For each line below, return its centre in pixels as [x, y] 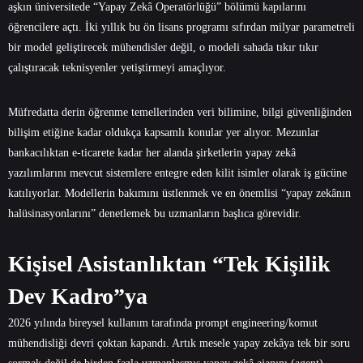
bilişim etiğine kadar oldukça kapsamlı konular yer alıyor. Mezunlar [164, 133]
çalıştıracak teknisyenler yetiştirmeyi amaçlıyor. [117, 68]
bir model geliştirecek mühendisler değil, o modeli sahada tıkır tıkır [163, 48]
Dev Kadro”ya [78, 297]
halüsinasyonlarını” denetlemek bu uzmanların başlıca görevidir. [155, 214]
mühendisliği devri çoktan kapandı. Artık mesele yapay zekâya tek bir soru [179, 344]
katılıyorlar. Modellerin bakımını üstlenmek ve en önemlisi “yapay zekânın [179, 194]
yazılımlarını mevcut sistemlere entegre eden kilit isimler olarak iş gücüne [177, 173]
